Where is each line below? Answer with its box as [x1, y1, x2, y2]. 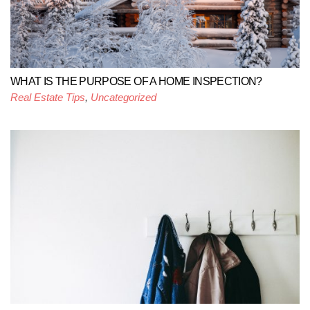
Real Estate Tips [10, 91, 85, 104]
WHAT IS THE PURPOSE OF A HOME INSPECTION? [10, 75, 262, 88]
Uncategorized [91, 91, 156, 104]
